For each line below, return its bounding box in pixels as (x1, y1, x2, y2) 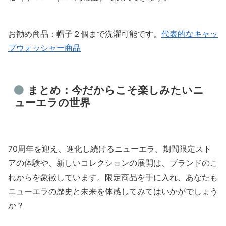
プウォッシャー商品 (8, 43, 81, 53)
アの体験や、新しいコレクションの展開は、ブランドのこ (8, 158, 218, 168)
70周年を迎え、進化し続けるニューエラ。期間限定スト (8, 144, 211, 154)
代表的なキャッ (161, 29, 218, 39)
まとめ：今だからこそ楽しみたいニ (27, 84, 204, 97)
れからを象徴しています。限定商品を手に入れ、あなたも (8, 172, 218, 183)
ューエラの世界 (14, 96, 91, 109)
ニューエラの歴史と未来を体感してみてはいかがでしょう (8, 186, 218, 197)
